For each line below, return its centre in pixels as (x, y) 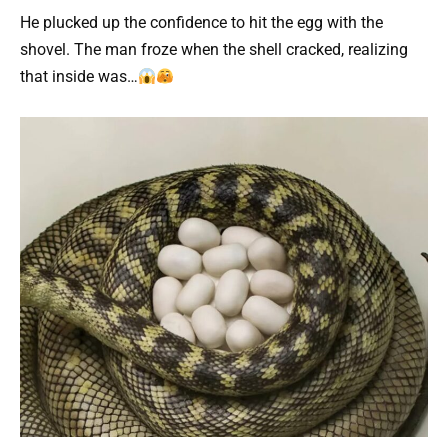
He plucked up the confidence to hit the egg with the (201, 23)
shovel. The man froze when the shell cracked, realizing (214, 50)
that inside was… (79, 77)
